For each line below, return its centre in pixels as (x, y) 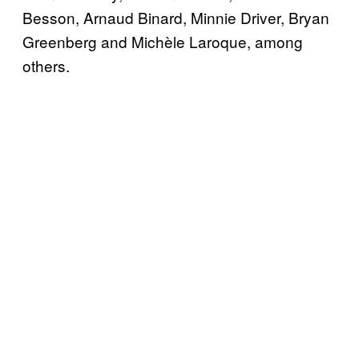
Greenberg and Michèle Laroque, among (163, 41)
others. (46, 65)
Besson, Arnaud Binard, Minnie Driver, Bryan (176, 17)
